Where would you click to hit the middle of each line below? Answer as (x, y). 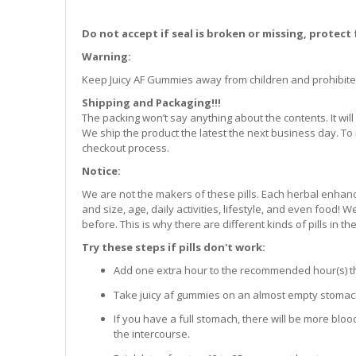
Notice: (102, 171)
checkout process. (126, 148)
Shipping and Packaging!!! (152, 103)
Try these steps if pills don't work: (174, 248)
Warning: (107, 57)
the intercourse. (152, 334)
